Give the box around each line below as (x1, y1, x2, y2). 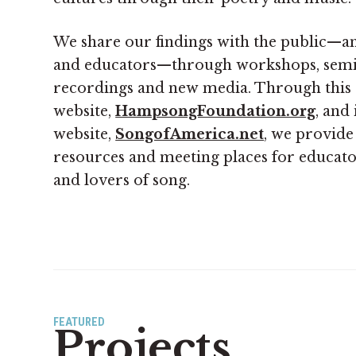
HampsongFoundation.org (115, 102, 316, 120)
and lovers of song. (53, 171, 191, 189)
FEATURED (53, 315, 106, 328)
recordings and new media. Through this (53, 79, 352, 97)
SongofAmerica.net (115, 125, 265, 143)
